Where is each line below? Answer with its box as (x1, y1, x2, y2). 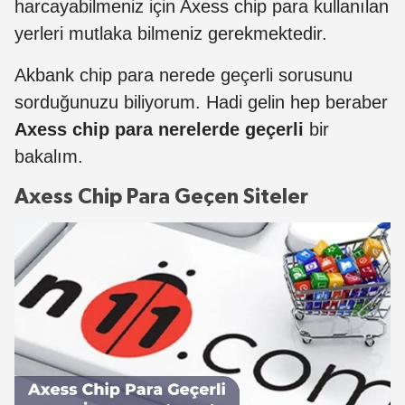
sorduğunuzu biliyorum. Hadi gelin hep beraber (14, 92, 388, 113)
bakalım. (14, 146, 83, 167)
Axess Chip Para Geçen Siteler (14, 186, 308, 209)
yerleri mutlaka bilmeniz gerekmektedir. (14, 24, 327, 44)
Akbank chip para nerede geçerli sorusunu (14, 65, 353, 86)
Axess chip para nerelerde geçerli (14, 119, 304, 140)
